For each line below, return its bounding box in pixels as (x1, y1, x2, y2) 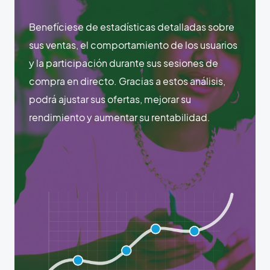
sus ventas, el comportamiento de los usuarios (29, 38, 237, 51)
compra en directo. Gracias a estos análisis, (29, 74, 225, 87)
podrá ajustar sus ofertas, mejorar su (29, 92, 191, 105)
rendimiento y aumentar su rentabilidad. (29, 110, 210, 124)
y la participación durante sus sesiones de (29, 56, 218, 69)
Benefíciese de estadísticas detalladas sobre (29, 20, 234, 33)
